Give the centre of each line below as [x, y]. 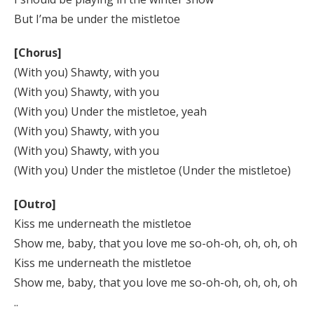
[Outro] [35, 204]
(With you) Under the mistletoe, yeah [110, 111]
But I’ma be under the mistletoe [97, 19]
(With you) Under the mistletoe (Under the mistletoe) [152, 170]
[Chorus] [38, 53]
